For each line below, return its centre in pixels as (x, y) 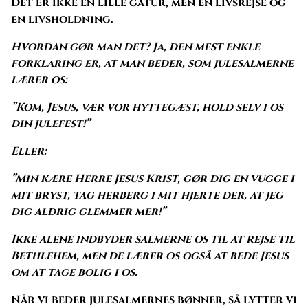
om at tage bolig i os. (76, 272)
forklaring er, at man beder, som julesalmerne (152, 63)
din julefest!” (51, 123)
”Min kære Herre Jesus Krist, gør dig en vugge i (153, 178)
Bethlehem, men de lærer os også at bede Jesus (150, 255)
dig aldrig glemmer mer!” (88, 211)
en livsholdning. (62, 19)
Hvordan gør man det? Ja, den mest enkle (135, 46)
